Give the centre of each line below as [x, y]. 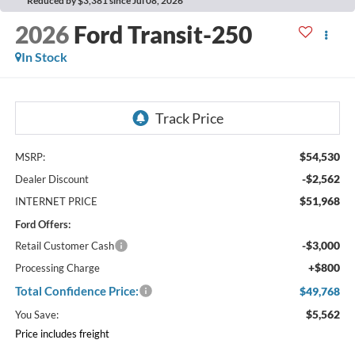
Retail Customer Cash [64, 245]
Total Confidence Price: [76, 290]
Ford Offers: [42, 224]
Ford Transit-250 [162, 34]
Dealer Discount [52, 179]
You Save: [36, 314]
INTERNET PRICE [56, 201]
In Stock [44, 57]
